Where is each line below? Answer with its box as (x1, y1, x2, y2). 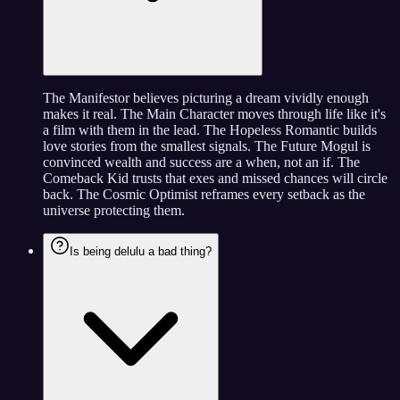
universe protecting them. (43, 203, 185, 219)
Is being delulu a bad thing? (70, 245, 212, 259)
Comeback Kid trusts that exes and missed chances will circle (43, 171, 387, 187)
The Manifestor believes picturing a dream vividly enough (43, 90, 369, 106)
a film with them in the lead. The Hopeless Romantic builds (43, 122, 377, 138)
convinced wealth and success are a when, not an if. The (43, 154, 360, 171)
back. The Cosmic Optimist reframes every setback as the (43, 187, 365, 203)
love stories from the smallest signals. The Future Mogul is (43, 138, 371, 154)
